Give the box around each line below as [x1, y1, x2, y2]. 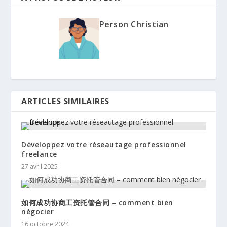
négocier [21, 207, 54, 217]
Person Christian [99, 19, 169, 30]
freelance [21, 149, 57, 159]
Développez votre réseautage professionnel [21, 140, 186, 150]
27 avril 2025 [21, 162, 58, 171]
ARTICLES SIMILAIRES [21, 96, 109, 107]
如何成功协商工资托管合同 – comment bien [21, 198, 173, 208]
